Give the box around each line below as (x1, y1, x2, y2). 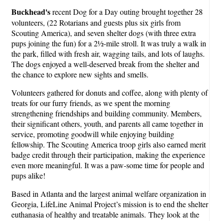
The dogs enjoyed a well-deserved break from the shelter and (11, 58, 199, 69)
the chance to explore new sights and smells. (11, 69, 148, 79)
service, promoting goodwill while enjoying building (11, 128, 174, 139)
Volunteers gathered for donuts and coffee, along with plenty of (11, 87, 208, 98)
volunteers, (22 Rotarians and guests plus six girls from (11, 17, 181, 28)
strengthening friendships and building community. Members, (11, 108, 202, 118)
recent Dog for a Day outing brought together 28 (52, 6, 203, 17)
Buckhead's (11, 5, 52, 17)
